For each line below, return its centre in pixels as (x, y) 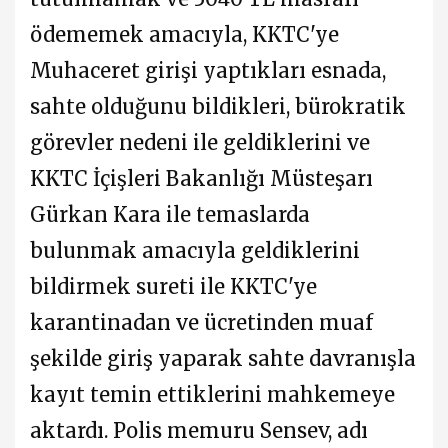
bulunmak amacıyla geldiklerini (195, 250)
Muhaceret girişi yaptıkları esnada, (208, 70)
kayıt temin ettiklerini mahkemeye (212, 394)
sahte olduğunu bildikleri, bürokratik (218, 106)
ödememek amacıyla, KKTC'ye (184, 34)
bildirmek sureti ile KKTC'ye (173, 286)
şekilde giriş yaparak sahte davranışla (223, 358)
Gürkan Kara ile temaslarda (170, 214)
